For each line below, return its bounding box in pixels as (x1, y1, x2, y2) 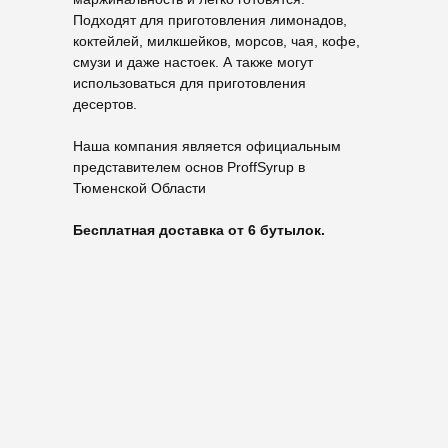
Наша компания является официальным (73, 138, 341, 154)
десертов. (73, 96, 137, 112)
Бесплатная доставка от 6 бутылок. (73, 222, 325, 238)
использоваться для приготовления (73, 75, 306, 91)
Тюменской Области (73, 180, 206, 196)
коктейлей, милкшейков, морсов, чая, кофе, (73, 33, 360, 49)
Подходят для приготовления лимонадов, (73, 12, 347, 28)
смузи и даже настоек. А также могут (73, 54, 313, 70)
